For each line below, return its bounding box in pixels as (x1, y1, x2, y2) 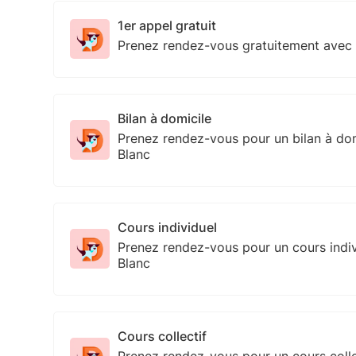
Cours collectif (118, 327, 207, 344)
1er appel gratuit (118, 17, 217, 33)
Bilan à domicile (118, 110, 212, 126)
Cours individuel (118, 219, 218, 235)
